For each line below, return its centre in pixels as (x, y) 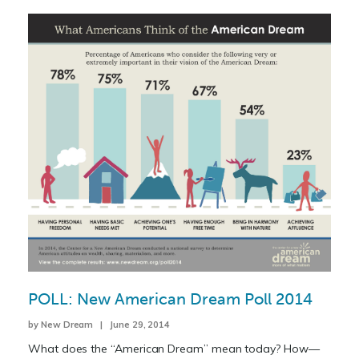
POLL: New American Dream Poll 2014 (170, 299)
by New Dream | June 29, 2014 (99, 325)
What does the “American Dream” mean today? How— (174, 349)
